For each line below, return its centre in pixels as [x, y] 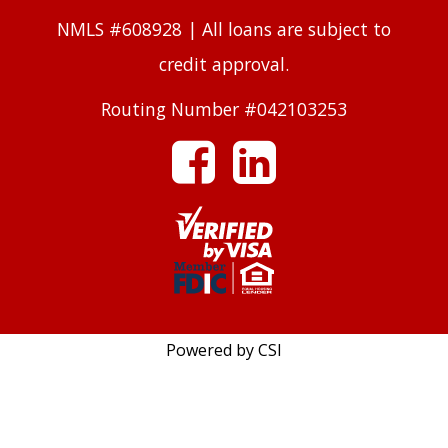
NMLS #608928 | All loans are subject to [224, 29]
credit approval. [224, 64]
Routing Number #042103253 [224, 109]
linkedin [87, 207]
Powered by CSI [224, 350]
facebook [91, 153]
